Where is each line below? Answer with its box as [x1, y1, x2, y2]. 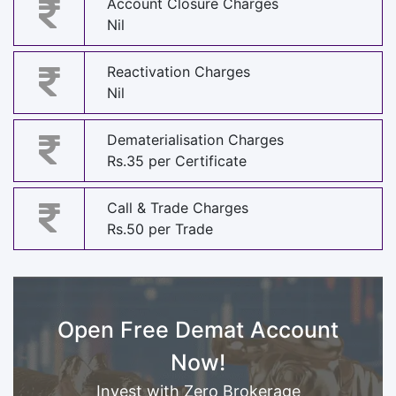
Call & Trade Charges [107, 199, 248, 217]
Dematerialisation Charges [107, 131, 284, 149]
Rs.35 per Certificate [107, 152, 247, 171]
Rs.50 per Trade [107, 220, 213, 239]
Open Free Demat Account [57, 316, 339, 343]
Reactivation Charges [107, 63, 250, 81]
